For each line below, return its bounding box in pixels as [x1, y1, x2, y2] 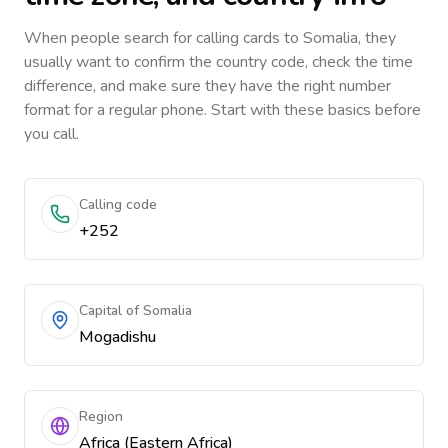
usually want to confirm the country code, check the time [24, 51, 413, 73]
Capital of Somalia [79, 301, 192, 320]
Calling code [79, 195, 157, 214]
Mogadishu [79, 326, 156, 348]
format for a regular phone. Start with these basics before [24, 99, 421, 121]
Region [79, 407, 123, 426]
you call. [24, 123, 79, 145]
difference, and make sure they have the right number [24, 75, 391, 97]
